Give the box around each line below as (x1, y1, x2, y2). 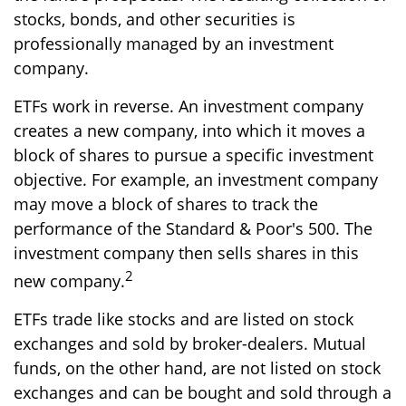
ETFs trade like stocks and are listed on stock (14, 308, 353, 330)
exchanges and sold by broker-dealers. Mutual (14, 333, 366, 354)
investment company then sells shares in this (14, 242, 359, 264)
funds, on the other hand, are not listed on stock (14, 357, 381, 379)
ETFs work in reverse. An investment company (14, 95, 363, 117)
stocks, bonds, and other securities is (14, 8, 295, 30)
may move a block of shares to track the (14, 193, 318, 215)
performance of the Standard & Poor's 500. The (14, 217, 372, 239)
